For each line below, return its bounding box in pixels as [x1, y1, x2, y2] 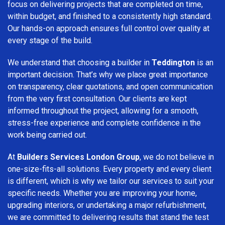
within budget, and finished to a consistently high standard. [8, 11, 212, 21]
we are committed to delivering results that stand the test [8, 212, 209, 222]
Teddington [152, 57, 195, 67]
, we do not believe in [140, 152, 214, 162]
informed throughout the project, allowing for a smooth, [8, 105, 198, 116]
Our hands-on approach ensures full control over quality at [8, 23, 209, 33]
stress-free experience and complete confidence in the [8, 118, 201, 128]
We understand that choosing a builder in [8, 57, 152, 67]
